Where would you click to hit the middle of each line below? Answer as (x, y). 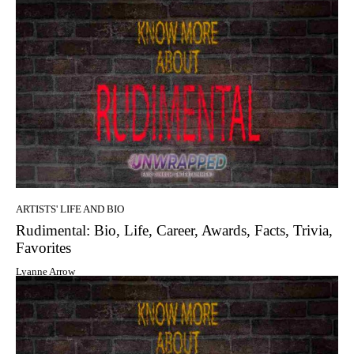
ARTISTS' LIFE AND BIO (70, 209)
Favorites (43, 247)
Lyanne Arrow (45, 271)
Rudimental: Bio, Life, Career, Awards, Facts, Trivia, (174, 230)
